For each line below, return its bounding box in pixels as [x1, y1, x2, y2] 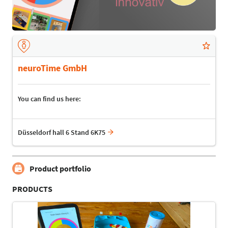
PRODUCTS [12, 184, 52, 194]
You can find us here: [18, 94, 81, 104]
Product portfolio [30, 163, 91, 174]
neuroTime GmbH [18, 62, 87, 74]
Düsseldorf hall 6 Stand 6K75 [18, 128, 105, 137]
